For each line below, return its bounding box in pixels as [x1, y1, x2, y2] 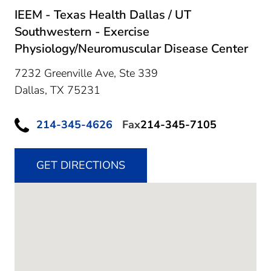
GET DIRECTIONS [36, 158, 125, 173]
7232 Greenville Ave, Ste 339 [15, 65, 158, 80]
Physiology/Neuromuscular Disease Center [15, 40, 248, 57]
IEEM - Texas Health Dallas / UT [15, 6, 191, 23]
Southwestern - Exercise [15, 23, 149, 40]
